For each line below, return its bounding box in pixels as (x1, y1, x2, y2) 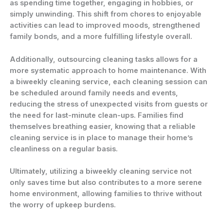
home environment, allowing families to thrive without (10, 189, 202, 199)
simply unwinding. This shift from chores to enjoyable (10, 10, 201, 19)
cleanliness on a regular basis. (10, 144, 118, 153)
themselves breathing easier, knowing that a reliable (10, 122, 196, 131)
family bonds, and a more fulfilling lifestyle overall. (10, 32, 192, 41)
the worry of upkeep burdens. (10, 200, 116, 210)
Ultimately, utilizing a (10, 167, 86, 176)
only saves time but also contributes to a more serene (10, 178, 202, 187)
